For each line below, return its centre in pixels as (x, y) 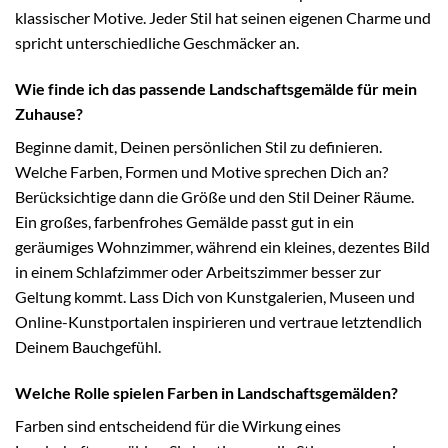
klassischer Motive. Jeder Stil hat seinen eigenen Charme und (223, 17)
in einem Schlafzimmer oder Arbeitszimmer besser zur (198, 271)
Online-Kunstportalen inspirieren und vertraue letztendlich (218, 321)
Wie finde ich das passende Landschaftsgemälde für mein (216, 88)
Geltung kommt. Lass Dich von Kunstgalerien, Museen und (215, 296)
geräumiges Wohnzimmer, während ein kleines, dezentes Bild (222, 246)
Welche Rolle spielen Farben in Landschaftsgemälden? (206, 392)
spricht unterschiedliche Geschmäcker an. (157, 42)
